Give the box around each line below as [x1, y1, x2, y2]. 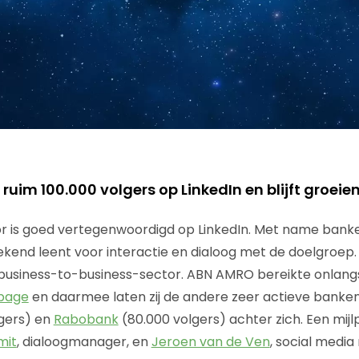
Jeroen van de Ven [151, 332, 270, 351]
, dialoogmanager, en [16, 332, 151, 351]
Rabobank [53, 309, 119, 329]
